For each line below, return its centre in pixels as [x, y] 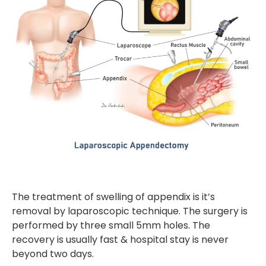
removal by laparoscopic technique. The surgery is [130, 211]
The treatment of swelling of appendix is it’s [113, 197]
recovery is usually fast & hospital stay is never [120, 240]
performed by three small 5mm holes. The [111, 226]
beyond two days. [53, 254]
